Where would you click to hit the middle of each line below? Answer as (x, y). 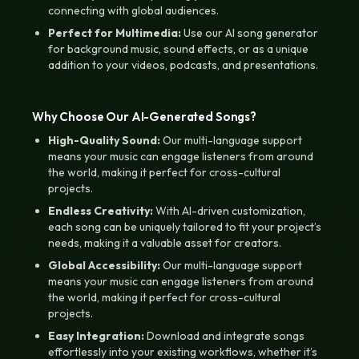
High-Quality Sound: (104, 140)
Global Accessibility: (104, 265)
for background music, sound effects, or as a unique (178, 49)
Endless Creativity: (101, 211)
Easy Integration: (96, 336)
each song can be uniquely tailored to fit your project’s (185, 227)
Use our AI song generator (250, 33)
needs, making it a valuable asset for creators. (165, 243)
